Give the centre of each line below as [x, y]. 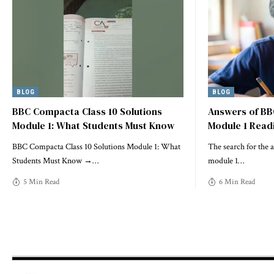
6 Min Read [237, 182]
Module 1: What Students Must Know [93, 125]
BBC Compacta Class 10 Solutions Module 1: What [96, 146]
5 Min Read [41, 182]
